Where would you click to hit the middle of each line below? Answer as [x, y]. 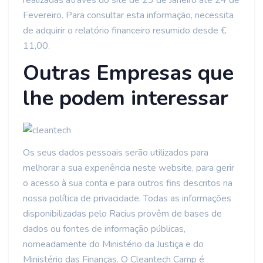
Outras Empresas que [128, 73]
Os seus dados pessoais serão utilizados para [116, 153]
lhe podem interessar [126, 98]
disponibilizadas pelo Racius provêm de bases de [122, 214]
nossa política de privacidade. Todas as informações [127, 198]
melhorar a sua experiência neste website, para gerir [129, 168]
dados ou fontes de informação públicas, [104, 229]
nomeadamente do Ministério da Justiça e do [113, 244]
